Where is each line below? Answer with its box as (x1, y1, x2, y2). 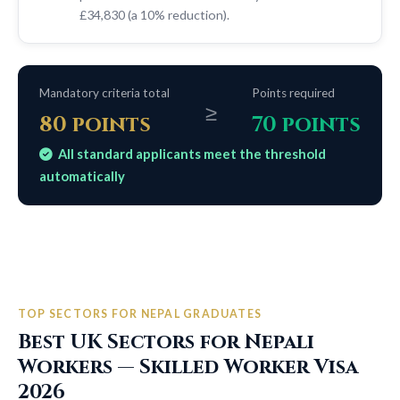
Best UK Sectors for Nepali (18, 328, 314, 355)
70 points (252, 110, 361, 139)
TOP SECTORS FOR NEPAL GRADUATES (18, 306, 262, 321)
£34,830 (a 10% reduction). (79, 6, 229, 22)
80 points (39, 110, 151, 139)
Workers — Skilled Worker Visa (18, 353, 358, 380)
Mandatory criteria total (39, 85, 170, 100)
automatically (39, 167, 125, 184)
